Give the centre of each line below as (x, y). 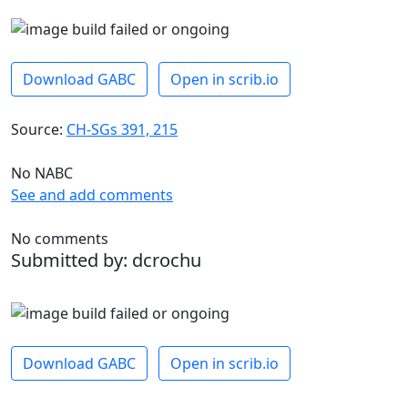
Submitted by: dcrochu (106, 260)
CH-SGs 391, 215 (122, 130)
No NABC (42, 173)
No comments (60, 239)
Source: (39, 130)
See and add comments (92, 195)
